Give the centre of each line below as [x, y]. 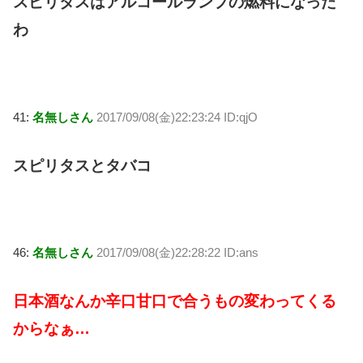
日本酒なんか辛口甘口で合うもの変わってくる [175, 301]
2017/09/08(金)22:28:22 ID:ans [177, 253]
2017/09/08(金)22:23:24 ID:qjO [177, 117]
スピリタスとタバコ [82, 165]
